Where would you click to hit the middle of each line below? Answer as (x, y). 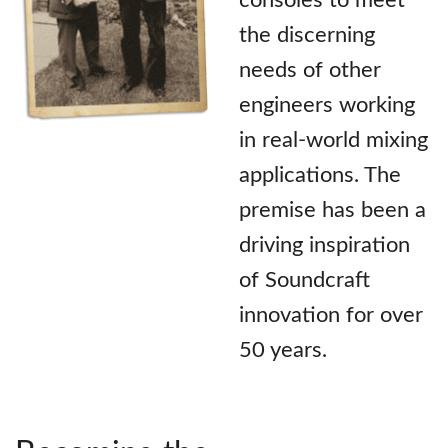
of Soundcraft (304, 279)
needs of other (310, 69)
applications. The (320, 174)
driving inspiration (324, 244)
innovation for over (331, 314)
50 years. (283, 349)
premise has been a (332, 209)
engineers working (327, 104)
